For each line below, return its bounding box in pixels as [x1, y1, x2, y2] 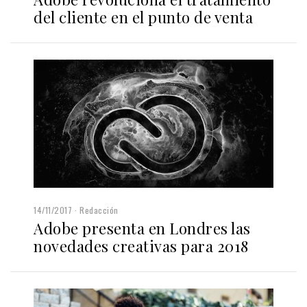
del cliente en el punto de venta [34, 7, 253, 28]
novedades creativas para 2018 [34, 236, 249, 257]
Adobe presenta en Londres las [34, 218, 251, 239]
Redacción [79, 204, 119, 217]
